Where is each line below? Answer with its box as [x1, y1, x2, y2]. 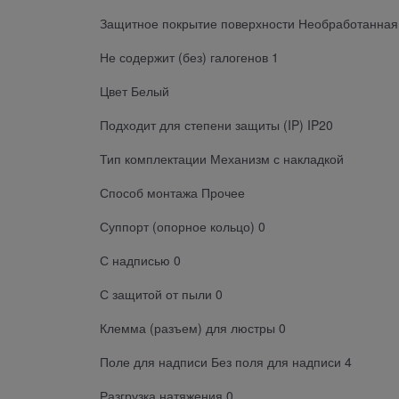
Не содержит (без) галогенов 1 [100, 47, 279, 66]
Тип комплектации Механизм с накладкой [100, 149, 344, 167]
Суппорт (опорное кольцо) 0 [100, 216, 265, 235]
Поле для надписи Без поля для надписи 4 [100, 352, 352, 370]
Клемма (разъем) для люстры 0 [100, 318, 286, 337]
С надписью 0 [100, 250, 181, 269]
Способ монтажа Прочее [100, 183, 245, 201]
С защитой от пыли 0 [100, 284, 223, 303]
